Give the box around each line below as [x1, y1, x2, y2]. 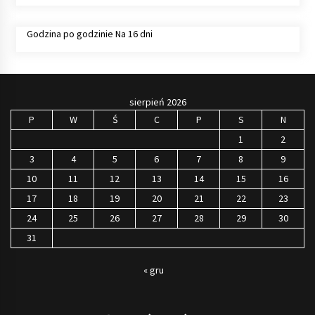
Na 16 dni [115, 27, 153, 40]
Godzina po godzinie [26, 27, 113, 40]
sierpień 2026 [129, 95, 186, 108]
